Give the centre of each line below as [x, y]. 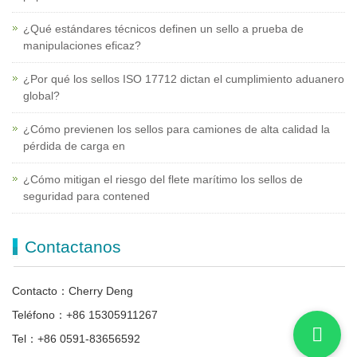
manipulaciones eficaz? [82, 46]
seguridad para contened [86, 196]
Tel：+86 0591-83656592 [76, 339]
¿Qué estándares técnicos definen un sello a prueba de [163, 29]
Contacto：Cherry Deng [73, 291]
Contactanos [73, 247]
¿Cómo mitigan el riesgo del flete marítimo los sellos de [163, 180]
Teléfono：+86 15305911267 [85, 315]
